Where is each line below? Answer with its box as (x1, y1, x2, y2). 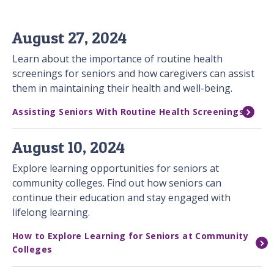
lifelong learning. (12, 206, 90, 220)
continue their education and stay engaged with (12, 191, 231, 205)
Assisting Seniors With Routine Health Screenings (12, 106, 245, 118)
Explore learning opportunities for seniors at (12, 161, 219, 176)
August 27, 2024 (12, 28, 127, 48)
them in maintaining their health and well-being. (12, 81, 232, 95)
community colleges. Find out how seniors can (12, 176, 221, 190)
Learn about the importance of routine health (12, 52, 223, 66)
